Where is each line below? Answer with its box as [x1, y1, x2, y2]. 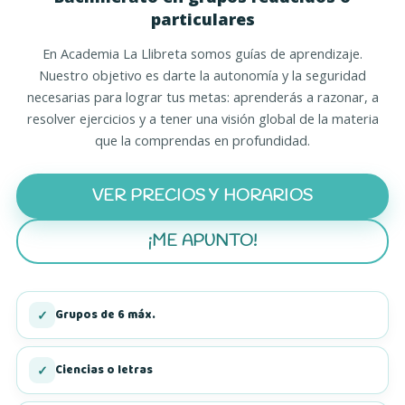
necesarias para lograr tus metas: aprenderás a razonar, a [26, 89, 379, 106]
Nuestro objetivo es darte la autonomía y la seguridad [39, 67, 366, 84]
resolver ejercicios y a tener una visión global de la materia [26, 110, 379, 127]
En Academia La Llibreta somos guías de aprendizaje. [42, 45, 363, 62]
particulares [150, 8, 255, 30]
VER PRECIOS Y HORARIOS [92, 185, 313, 207]
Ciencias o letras [55, 361, 153, 380]
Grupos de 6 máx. [55, 306, 155, 325]
